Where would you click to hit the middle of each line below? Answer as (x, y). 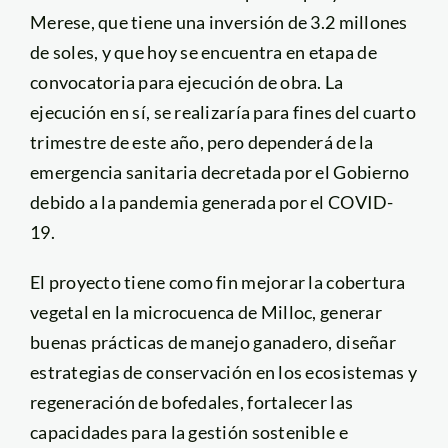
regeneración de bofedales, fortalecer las (191, 402)
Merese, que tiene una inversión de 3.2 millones (218, 22)
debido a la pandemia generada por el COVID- (211, 202)
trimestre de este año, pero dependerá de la (201, 142)
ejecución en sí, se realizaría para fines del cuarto (223, 112)
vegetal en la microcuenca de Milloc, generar (205, 312)
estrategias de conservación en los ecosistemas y (223, 372)
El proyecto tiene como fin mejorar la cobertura (217, 282)
